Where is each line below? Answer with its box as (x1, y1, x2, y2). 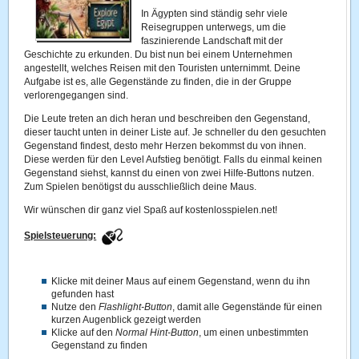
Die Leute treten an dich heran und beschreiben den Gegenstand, (24, 113, 311, 124)
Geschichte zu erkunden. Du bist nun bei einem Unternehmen (24, 49, 293, 60)
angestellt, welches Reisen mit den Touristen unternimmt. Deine (24, 63, 301, 74)
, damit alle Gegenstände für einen (172, 301, 323, 313)
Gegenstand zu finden (51, 340, 148, 351)
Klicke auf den (51, 327, 116, 338)
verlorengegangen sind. (24, 90, 129, 101)
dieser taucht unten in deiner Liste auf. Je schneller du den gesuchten (24, 127, 327, 138)
